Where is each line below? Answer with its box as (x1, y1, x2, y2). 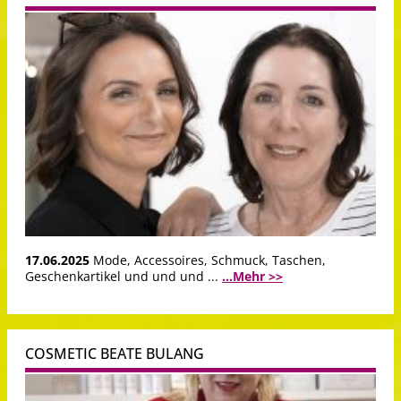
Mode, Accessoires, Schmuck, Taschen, (93, 252, 326, 269)
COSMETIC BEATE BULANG (25, 344, 204, 364)
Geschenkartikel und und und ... (25, 268, 222, 286)
